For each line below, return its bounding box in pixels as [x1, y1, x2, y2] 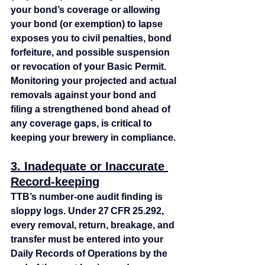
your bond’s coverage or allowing [11, 5, 163, 15]
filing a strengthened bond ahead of [11, 104, 173, 115]
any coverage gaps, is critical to [11, 118, 154, 129]
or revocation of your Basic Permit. [11, 62, 169, 72]
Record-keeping [11, 175, 99, 189]
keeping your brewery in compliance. [11, 132, 176, 143]
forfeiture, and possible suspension [11, 47, 172, 58]
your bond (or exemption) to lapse [11, 19, 165, 30]
